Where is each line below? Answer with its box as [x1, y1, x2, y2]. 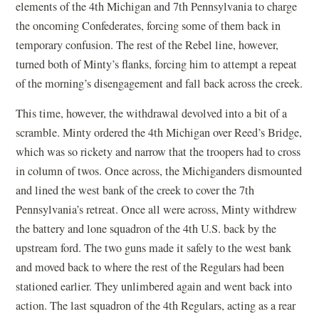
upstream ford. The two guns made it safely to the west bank [16, 239, 292, 256]
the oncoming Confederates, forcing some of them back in [16, 17, 281, 33]
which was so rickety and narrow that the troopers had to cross [16, 143, 301, 159]
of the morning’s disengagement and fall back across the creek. [16, 75, 303, 91]
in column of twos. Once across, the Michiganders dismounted [16, 162, 303, 179]
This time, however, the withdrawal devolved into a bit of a [16, 105, 288, 121]
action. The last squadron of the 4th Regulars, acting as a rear [16, 297, 296, 313]
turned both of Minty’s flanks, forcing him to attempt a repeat [16, 56, 298, 72]
